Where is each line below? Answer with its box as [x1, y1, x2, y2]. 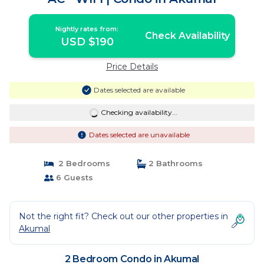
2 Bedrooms [53, 159, 110, 168]
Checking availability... [100, 108, 177, 117]
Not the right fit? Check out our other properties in [19, 211, 228, 222]
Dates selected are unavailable [88, 130, 190, 139]
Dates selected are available [93, 85, 185, 94]
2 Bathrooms [146, 159, 203, 168]
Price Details [106, 61, 158, 72]
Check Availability [144, 30, 230, 41]
